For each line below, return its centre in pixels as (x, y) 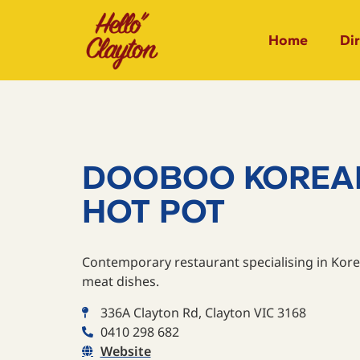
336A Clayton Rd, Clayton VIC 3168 (203, 312)
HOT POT (154, 211)
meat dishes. (121, 282)
